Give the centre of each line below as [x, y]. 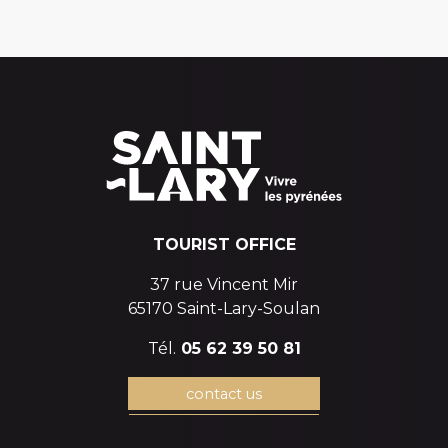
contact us [224, 393]
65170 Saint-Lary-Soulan [224, 308]
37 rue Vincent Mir [224, 284]
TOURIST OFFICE [224, 244]
